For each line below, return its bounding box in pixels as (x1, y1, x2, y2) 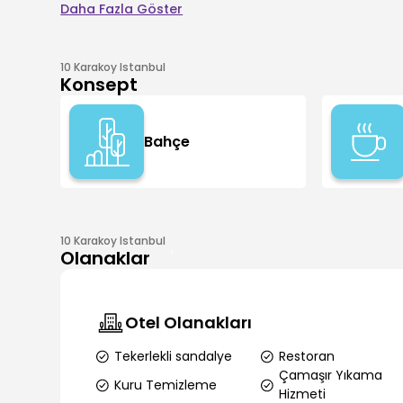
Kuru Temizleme (114, 375, 218, 394)
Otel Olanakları (125, 311, 253, 334)
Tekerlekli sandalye (114, 347, 233, 365)
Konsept (60, 72, 139, 97)
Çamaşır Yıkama (278, 366, 382, 384)
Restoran (278, 347, 335, 365)
